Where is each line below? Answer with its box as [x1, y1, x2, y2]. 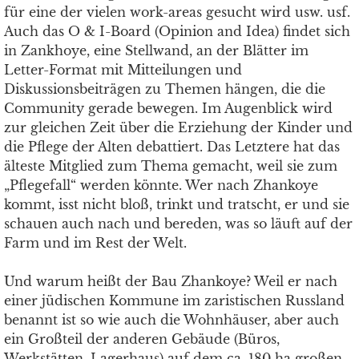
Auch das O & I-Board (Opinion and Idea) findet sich [4, 23, 350, 39]
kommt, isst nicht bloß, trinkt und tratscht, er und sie [4, 196, 349, 212]
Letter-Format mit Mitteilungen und [4, 62, 242, 78]
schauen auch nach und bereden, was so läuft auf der [4, 216, 353, 232]
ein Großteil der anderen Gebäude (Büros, [4, 331, 280, 347]
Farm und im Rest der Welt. [4, 235, 187, 251]
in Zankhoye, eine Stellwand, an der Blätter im [4, 42, 309, 58]
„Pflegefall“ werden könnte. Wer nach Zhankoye [4, 177, 318, 193]
